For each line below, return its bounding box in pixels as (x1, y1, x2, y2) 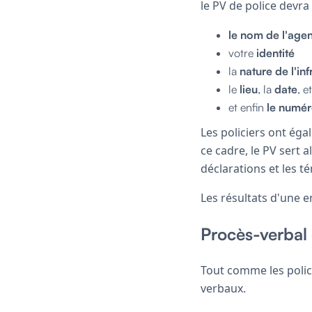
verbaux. (201, 280, 246, 296)
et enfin (228, 100, 267, 114)
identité (256, 45, 295, 60)
